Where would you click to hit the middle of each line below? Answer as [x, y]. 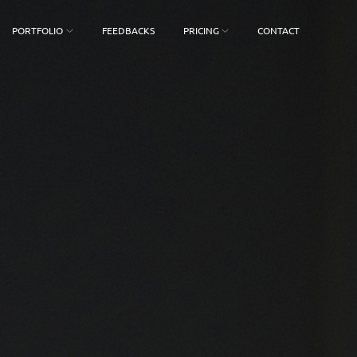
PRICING [201, 30]
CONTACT [279, 30]
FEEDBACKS [128, 30]
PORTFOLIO [38, 30]
